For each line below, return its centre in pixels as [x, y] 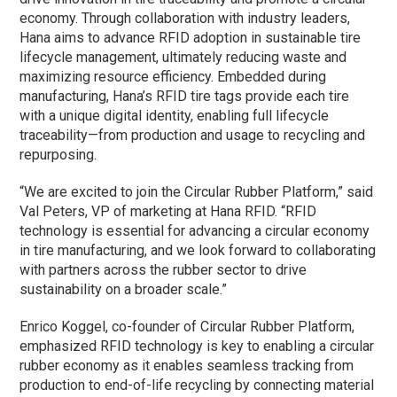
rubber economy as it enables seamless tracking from [187, 366]
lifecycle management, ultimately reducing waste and [183, 58]
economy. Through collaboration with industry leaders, [185, 19]
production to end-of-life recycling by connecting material [197, 385]
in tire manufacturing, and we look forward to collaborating [198, 251]
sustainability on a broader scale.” [124, 290]
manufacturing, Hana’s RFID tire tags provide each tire [185, 97]
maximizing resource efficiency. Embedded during [173, 77]
